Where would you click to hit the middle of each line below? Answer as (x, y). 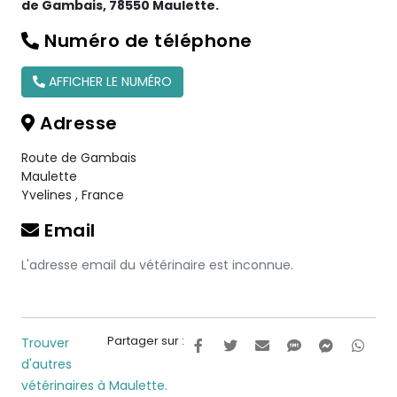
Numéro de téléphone (146, 41)
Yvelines (48, 195)
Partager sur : (146, 341)
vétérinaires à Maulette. (94, 385)
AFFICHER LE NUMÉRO (109, 82)
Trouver (45, 343)
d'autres (47, 364)
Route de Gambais (79, 158)
